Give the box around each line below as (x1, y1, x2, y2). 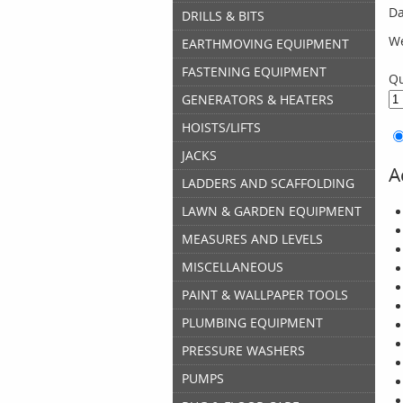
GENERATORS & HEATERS (182, 91, 334, 108)
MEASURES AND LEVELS (182, 230, 323, 247)
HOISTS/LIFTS (182, 119, 261, 136)
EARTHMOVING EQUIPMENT (182, 35, 349, 52)
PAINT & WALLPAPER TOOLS (182, 286, 348, 303)
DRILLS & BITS (182, 7, 264, 24)
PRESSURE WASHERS (182, 342, 305, 359)
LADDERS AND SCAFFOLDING (182, 175, 354, 192)
